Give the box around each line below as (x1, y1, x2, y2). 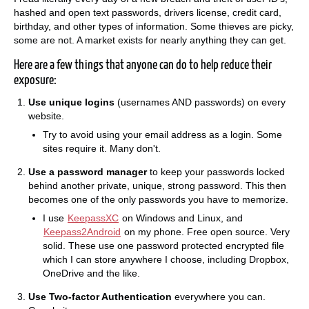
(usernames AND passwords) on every (114, 96, 286, 108)
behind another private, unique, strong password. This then (28, 179, 286, 191)
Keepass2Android (43, 226, 121, 237)
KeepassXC (68, 212, 119, 223)
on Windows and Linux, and (119, 212, 243, 223)
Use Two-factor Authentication (28, 290, 172, 302)
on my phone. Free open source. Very (121, 226, 290, 237)
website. (28, 110, 64, 121)
